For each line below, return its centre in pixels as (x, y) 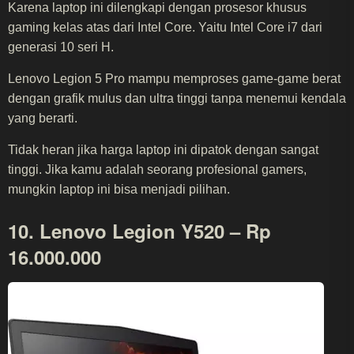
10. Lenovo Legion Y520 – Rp (139, 231)
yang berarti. (43, 119)
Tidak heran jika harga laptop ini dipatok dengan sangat (163, 150)
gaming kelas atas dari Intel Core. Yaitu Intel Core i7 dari (165, 28)
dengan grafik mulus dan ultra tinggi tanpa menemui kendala (177, 99)
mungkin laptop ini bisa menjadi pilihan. (119, 190)
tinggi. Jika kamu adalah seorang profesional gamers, (157, 170)
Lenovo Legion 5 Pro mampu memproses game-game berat (174, 79)
